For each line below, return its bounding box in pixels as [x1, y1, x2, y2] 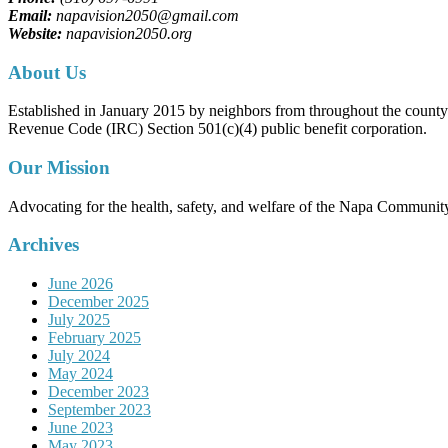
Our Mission [8, 156, 110, 178]
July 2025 [48, 311, 110, 329]
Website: [8, 24, 62, 42]
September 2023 [48, 401, 151, 419]
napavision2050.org [62, 24, 192, 42]
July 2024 [48, 347, 110, 365]
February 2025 [48, 329, 141, 347]
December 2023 [48, 383, 149, 401]
